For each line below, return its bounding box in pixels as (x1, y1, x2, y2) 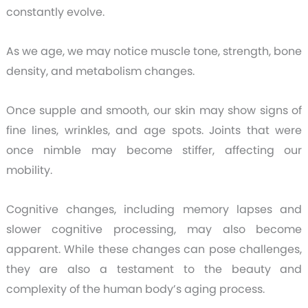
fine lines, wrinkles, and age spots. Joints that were (5, 122, 302, 138)
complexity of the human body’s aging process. (5, 280, 265, 297)
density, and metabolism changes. (5, 63, 195, 79)
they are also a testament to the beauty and (5, 261, 302, 277)
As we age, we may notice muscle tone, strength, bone (5, 43, 302, 59)
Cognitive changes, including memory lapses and (5, 201, 302, 217)
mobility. (5, 162, 52, 178)
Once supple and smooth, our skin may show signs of (5, 102, 302, 118)
